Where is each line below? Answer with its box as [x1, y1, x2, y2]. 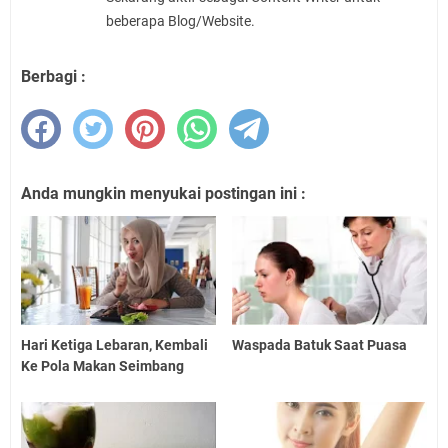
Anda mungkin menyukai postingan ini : [21, 183, 306, 203]
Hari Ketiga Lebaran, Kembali [21, 337, 208, 354]
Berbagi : [21, 66, 86, 86]
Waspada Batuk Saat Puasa [232, 337, 408, 354]
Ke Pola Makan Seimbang [21, 358, 184, 375]
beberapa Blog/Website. [106, 12, 255, 29]
